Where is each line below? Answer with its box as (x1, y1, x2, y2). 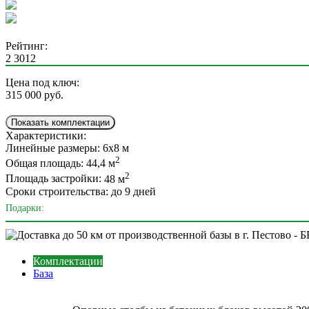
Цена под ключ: (6, 76, 79, 88)
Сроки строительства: (6, 185, 108, 197)
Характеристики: (6, 129, 86, 141)
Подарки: (6, 202, 44, 213)
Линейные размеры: (6, 141, 100, 154)
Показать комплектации (11, 117, 110, 128)
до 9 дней (111, 185, 156, 197)
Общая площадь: (6, 157, 83, 170)
